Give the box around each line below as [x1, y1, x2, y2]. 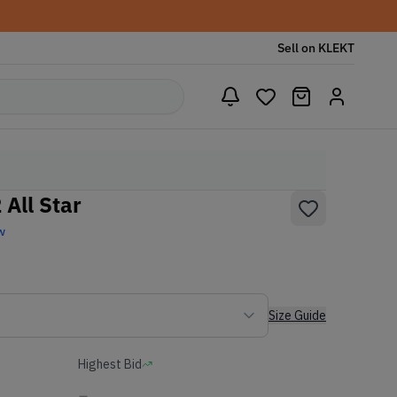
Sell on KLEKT [277, 40, 354, 56]
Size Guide [269, 307, 326, 323]
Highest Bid [78, 356, 142, 372]
